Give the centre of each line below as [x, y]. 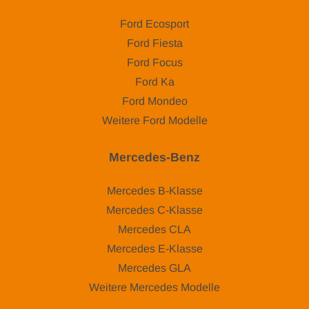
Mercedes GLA [154, 268]
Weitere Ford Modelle [154, 121]
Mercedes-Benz [154, 158]
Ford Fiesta [154, 43]
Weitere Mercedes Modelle [154, 288]
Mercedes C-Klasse [154, 210]
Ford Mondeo [154, 101]
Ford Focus [154, 63]
